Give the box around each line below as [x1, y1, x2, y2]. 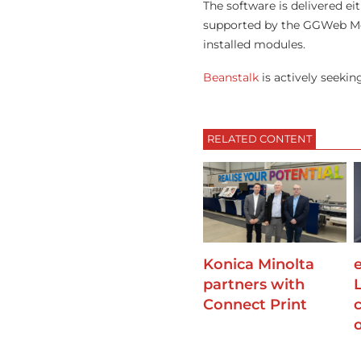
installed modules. [203, 37, 305, 52]
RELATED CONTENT [207, 131, 312, 145]
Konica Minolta [203, 255, 314, 273]
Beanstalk [203, 69, 259, 85]
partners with [203, 275, 305, 293]
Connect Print [203, 295, 307, 313]
